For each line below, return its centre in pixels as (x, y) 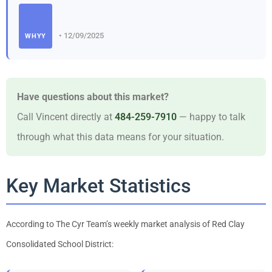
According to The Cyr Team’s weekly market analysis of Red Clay (125, 224)
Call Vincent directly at (66, 117)
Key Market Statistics (98, 185)
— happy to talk (211, 117)
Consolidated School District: (60, 244)
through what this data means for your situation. (121, 137)
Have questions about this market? (93, 97)
